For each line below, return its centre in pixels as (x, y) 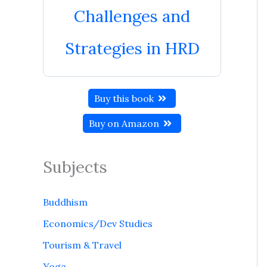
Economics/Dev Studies (98, 223)
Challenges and (132, 16)
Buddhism (65, 202)
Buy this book (125, 98)
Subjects (75, 167)
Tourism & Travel (82, 245)
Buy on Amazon (125, 123)
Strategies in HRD (132, 48)
